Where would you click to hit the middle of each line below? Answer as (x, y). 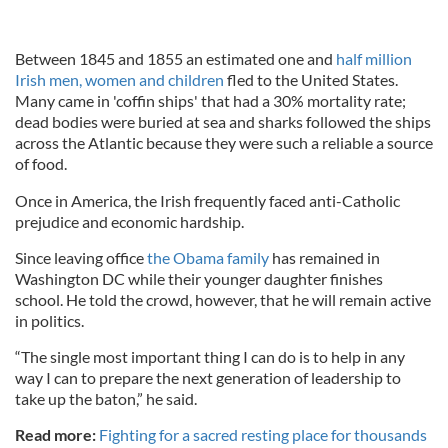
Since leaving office (81, 258)
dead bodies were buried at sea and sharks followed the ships (223, 122)
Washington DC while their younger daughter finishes (199, 279)
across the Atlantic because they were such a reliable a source (224, 143)
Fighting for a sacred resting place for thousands (263, 435)
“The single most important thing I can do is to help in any (210, 357)
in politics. (49, 321)
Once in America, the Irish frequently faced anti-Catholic (207, 201)
